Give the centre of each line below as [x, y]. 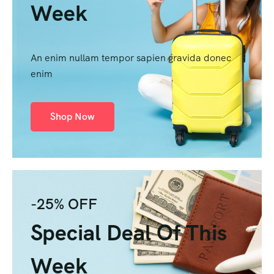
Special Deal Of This [129, 232]
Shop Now [72, 116]
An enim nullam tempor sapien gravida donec [131, 57]
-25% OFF [64, 204]
